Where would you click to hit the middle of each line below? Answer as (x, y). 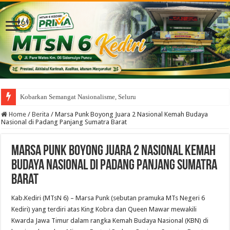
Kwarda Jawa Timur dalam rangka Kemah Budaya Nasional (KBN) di (110, 220)
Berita (41, 114)
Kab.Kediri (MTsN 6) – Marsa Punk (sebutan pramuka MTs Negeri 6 (108, 198)
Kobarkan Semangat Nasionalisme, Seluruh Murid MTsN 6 (101, 97)
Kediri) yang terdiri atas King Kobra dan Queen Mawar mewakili (104, 209)
